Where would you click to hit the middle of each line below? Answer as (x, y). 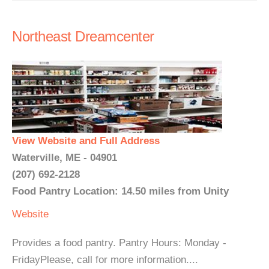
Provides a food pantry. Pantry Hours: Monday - (119, 243)
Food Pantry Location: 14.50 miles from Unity (120, 191)
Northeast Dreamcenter (83, 36)
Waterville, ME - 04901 (65, 158)
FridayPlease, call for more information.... (105, 260)
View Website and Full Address (86, 141)
